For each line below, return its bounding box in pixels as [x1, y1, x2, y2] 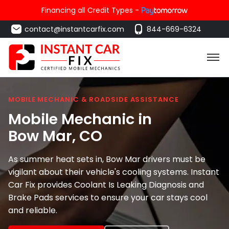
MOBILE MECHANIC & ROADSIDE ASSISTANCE [8, 95, 179, 104]
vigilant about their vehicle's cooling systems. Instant [8, 166, 219, 178]
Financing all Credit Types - [41, 5, 139, 15]
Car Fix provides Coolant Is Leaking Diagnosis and [8, 178, 204, 191]
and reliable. [8, 204, 57, 216]
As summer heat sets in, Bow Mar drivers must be [8, 153, 205, 165]
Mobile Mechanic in [8, 108, 152, 129]
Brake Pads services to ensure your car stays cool [8, 191, 208, 203]
